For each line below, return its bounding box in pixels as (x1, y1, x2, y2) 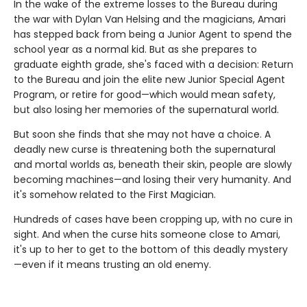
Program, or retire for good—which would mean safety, (14, 88, 275, 102)
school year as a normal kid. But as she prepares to (14, 42, 257, 57)
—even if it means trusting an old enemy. (14, 258, 211, 272)
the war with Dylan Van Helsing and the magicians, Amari (14, 12, 286, 27)
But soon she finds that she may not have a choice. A (14, 127, 271, 142)
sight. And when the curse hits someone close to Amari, (14, 228, 280, 242)
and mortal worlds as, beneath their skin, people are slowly (14, 158, 292, 172)
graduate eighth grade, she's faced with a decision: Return (14, 58, 293, 72)
